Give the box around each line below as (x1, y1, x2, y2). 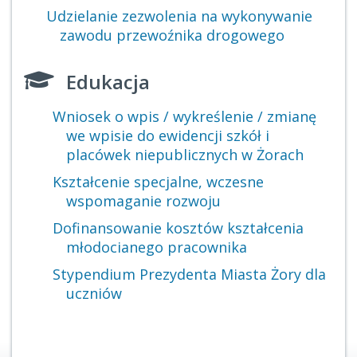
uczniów (66, 284, 122, 303)
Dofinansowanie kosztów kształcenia (53, 218, 304, 237)
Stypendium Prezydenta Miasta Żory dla (53, 265, 327, 284)
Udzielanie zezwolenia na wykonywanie (45, 6, 312, 25)
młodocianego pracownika (66, 237, 247, 257)
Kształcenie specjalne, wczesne (53, 172, 265, 191)
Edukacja (66, 69, 150, 95)
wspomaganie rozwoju (66, 191, 221, 210)
